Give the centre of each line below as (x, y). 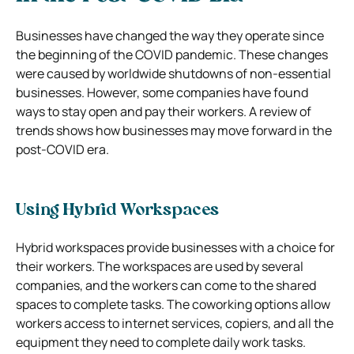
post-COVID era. (62, 149)
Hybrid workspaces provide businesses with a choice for (175, 247)
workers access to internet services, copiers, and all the (175, 323)
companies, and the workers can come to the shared (166, 285)
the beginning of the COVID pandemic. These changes (172, 54)
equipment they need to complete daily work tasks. (161, 342)
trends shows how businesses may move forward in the (174, 130)
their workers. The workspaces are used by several (160, 266)
